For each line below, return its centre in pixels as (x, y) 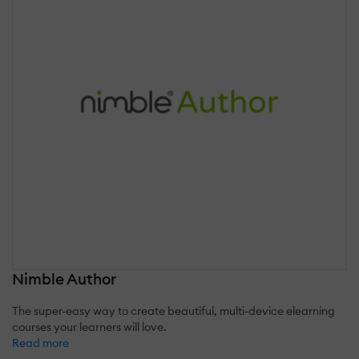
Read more (40, 343)
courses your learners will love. (89, 327)
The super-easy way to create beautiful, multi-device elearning (173, 311)
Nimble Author (64, 278)
